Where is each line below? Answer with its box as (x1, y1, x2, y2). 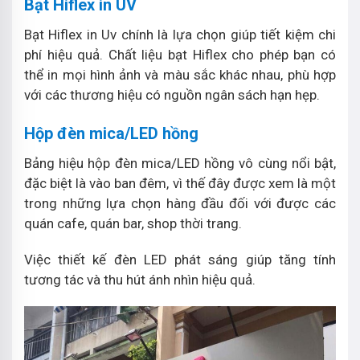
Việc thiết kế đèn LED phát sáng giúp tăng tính (24, 251, 336, 268)
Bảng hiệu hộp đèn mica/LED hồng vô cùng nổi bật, (24, 154, 336, 171)
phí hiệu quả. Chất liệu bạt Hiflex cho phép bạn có (24, 46, 336, 63)
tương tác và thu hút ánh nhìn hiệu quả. (24, 271, 259, 288)
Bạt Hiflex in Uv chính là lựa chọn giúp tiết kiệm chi (24, 26, 336, 43)
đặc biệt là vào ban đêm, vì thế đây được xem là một (24, 174, 336, 191)
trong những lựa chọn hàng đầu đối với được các (24, 194, 336, 211)
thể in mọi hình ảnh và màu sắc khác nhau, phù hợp (24, 66, 336, 83)
